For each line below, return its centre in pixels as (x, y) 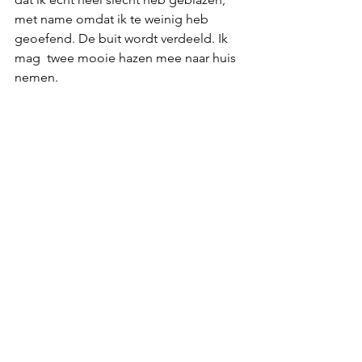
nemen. (36, 77)
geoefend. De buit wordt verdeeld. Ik (123, 38)
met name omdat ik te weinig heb (113, 19)
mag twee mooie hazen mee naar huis (127, 57)
